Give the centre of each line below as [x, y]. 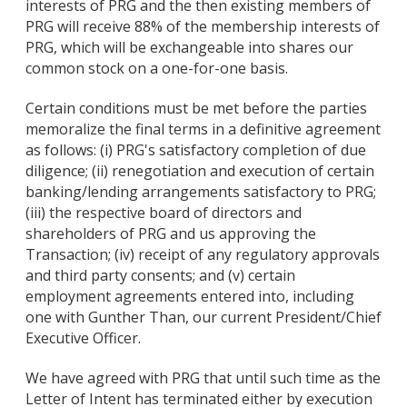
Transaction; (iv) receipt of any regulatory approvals [203, 254]
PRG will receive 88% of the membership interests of [203, 27]
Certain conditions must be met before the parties [196, 108]
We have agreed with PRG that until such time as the [203, 377]
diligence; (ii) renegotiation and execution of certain [200, 170]
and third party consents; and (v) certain [160, 275]
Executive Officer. [83, 338]
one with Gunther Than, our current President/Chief [203, 317]
